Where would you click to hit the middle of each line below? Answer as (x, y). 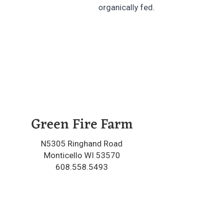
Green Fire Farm (82, 125)
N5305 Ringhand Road (82, 144)
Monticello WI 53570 (82, 155)
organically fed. (127, 8)
